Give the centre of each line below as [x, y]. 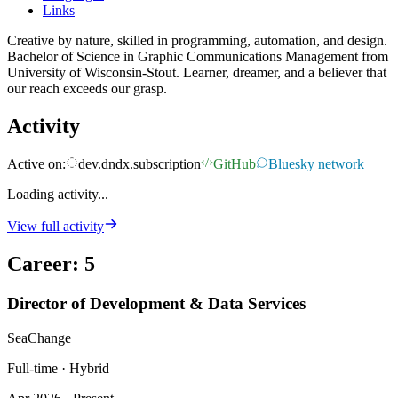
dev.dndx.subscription [139, 164]
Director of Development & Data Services [156, 304]
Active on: [36, 164]
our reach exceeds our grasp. [87, 89]
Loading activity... [58, 195]
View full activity [56, 227]
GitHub [235, 164]
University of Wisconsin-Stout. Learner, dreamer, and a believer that [197, 73]
